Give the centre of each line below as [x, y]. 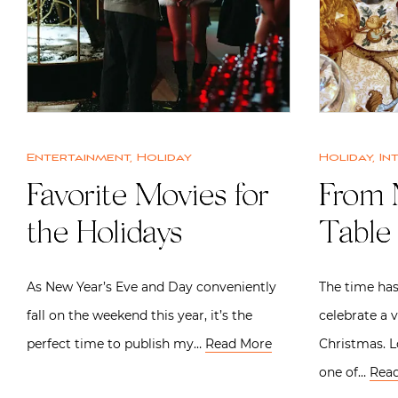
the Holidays [104, 235]
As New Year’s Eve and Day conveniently [151, 287]
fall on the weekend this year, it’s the [139, 315]
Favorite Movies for [147, 198]
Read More [239, 343]
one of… [344, 372]
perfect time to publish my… [116, 343]
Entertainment [78, 157]
